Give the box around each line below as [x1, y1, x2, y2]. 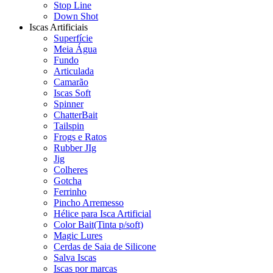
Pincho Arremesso [54, 197, 124, 208]
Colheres [54, 165, 88, 175]
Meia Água [54, 44, 97, 54]
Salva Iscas [54, 252, 96, 263]
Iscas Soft [54, 88, 91, 98]
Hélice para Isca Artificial [54, 208, 151, 219]
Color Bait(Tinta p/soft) [54, 219, 143, 230]
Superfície [54, 33, 93, 43]
